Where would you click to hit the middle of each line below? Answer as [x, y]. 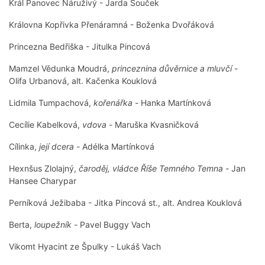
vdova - [98, 125]
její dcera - [61, 147]
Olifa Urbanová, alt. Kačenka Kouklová [83, 81]
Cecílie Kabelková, [46, 125]
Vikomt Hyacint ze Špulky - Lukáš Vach [85, 247]
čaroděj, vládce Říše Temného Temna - [155, 169]
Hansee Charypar [43, 181]
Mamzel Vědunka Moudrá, [60, 69]
